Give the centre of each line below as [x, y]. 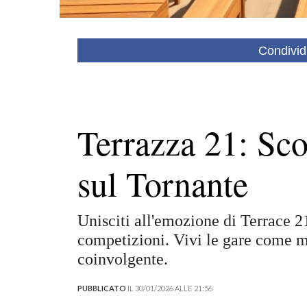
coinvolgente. [122, 259]
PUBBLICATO [101, 288]
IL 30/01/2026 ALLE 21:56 [169, 288]
